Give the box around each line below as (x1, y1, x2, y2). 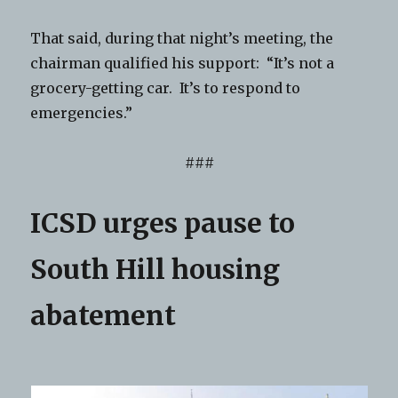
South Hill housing (30, 252, 281, 287)
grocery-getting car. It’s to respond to (30, 79, 301, 98)
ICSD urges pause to (30, 206, 296, 241)
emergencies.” (30, 104, 133, 123)
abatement (30, 298, 177, 333)
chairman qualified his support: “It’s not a (30, 54, 335, 73)
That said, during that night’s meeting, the (30, 29, 334, 48)
